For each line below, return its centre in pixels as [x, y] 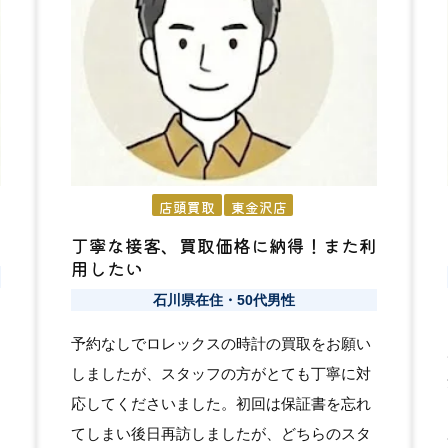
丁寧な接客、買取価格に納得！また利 [223, 245]
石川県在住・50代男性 [223, 299]
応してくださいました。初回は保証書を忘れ [220, 403]
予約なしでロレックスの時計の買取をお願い [220, 343]
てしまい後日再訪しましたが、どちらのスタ [220, 433]
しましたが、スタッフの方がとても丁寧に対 [220, 373]
